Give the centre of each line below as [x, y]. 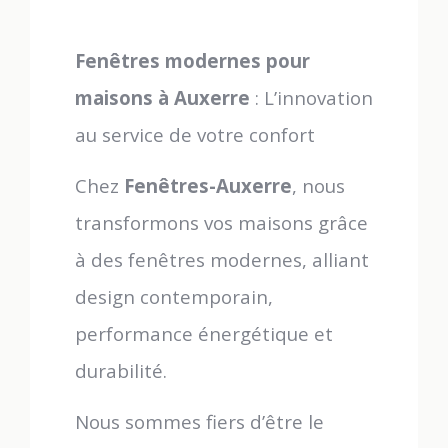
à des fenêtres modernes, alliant [222, 259]
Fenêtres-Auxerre [208, 185]
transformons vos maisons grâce [221, 222]
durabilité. [121, 370]
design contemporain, [174, 296]
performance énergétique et [204, 333]
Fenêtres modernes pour [192, 60]
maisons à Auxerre [162, 97]
